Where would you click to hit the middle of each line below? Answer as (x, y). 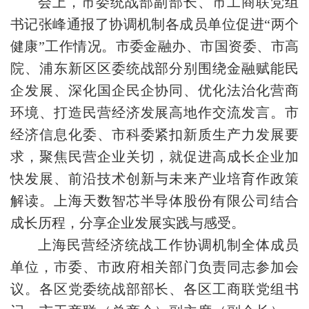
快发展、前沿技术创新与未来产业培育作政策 (154, 178)
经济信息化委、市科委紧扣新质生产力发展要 (154, 134)
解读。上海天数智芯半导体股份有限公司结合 (154, 200)
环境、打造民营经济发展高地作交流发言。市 (154, 112)
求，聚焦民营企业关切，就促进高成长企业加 (154, 156)
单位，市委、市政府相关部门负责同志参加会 (154, 267)
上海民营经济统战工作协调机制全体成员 (168, 245)
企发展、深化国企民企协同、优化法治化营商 (154, 90)
